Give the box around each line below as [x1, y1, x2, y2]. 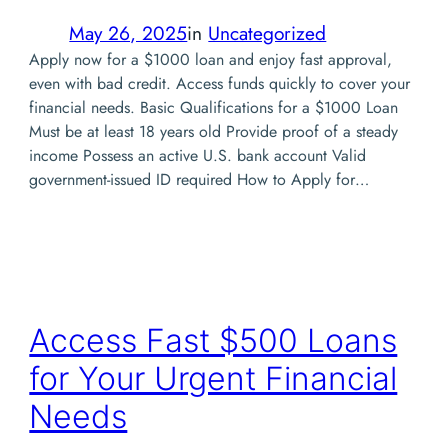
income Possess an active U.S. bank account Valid [29, 143, 367, 167]
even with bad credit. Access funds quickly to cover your [29, 71, 411, 95]
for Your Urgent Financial [29, 359, 398, 399]
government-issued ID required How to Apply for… [29, 167, 370, 191]
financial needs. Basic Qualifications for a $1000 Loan [29, 95, 399, 119]
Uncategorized [208, 18, 327, 47]
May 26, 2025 [69, 18, 188, 47]
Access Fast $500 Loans [29, 321, 398, 361]
